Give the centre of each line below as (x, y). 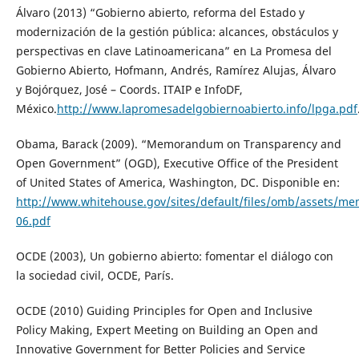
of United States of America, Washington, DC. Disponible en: (177, 183)
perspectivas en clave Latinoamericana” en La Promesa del (173, 51)
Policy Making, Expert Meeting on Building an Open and (167, 330)
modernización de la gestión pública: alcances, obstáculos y (177, 32)
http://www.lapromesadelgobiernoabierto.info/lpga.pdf (207, 109)
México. (36, 109)
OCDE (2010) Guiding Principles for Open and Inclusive (164, 311)
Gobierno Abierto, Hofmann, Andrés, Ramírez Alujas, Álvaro (175, 71)
